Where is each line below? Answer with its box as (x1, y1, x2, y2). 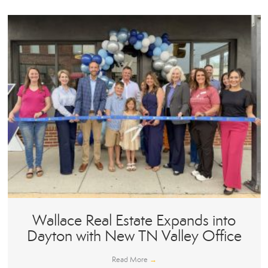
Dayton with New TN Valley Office (26, 226, 242, 245)
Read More (111, 254, 150, 264)
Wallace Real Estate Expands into (32, 211, 236, 230)
